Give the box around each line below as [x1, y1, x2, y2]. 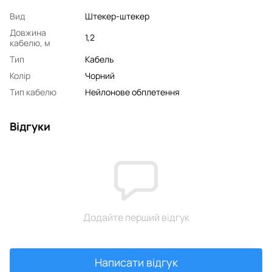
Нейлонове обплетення [85, 86, 180, 98]
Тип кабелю [10, 86, 56, 98]
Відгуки [10, 118, 50, 134]
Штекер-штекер [85, 10, 149, 22]
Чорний [85, 69, 115, 81]
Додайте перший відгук [83, 210, 189, 224]
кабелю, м [10, 36, 50, 49]
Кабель [85, 53, 114, 65]
